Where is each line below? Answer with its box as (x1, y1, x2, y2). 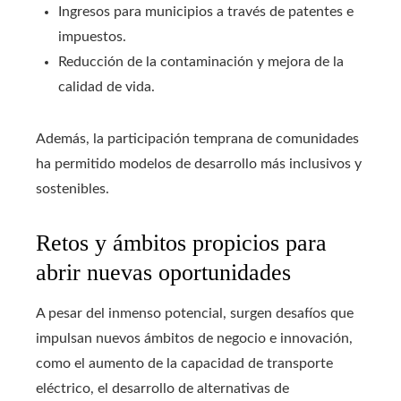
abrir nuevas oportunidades (36, 260, 291, 286)
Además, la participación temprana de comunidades (36, 132, 359, 147)
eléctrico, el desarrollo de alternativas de (36, 381, 289, 397)
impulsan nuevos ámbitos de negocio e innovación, (36, 331, 353, 346)
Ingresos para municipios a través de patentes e (58, 4, 354, 20)
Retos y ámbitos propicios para (36, 230, 327, 257)
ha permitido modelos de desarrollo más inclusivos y (36, 157, 362, 172)
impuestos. (58, 30, 126, 45)
